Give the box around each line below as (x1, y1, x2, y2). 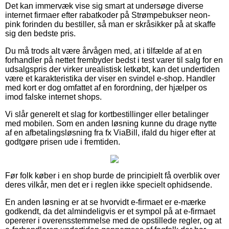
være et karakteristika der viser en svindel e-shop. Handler (5, 74, 215, 83)
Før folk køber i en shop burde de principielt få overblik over (5, 171, 220, 180)
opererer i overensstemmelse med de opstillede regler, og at (5, 216, 221, 225)
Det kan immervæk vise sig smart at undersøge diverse (5, 1, 203, 10)
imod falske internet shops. (5, 92, 102, 101)
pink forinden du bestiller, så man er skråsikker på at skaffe (5, 19, 216, 29)
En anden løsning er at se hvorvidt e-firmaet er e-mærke (5, 197, 206, 207)
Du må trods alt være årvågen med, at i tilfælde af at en (5, 46, 202, 55)
